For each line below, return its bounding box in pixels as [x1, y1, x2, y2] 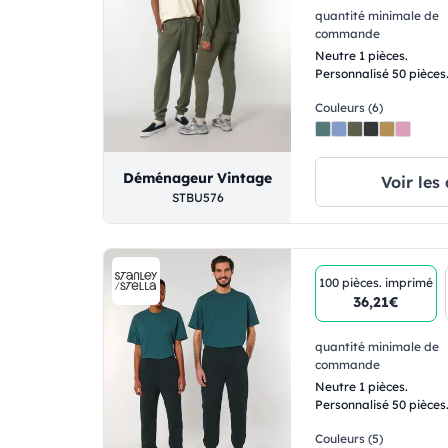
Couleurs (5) [315, 430, 384, 446]
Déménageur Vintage [123, 168, 273, 187]
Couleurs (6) [315, 100, 384, 116]
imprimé [385, 274, 434, 290]
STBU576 [171, 189, 224, 205]
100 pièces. [319, 274, 386, 290]
